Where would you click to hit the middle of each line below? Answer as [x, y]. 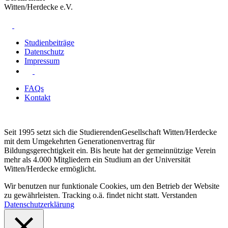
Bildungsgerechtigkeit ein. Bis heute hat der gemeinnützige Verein [110, 150]
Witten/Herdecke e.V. [38, 7]
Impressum [42, 61]
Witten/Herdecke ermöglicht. [50, 168]
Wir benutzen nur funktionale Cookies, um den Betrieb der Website [112, 186]
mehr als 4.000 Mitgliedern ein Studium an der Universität [97, 159]
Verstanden [179, 195]
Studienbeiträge [49, 42]
